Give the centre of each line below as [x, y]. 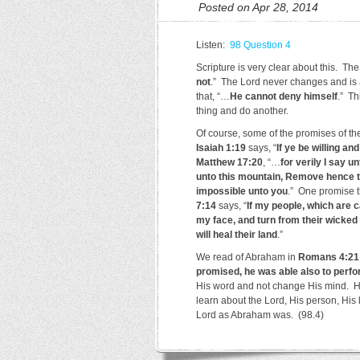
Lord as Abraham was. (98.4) [260, 315]
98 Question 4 [260, 45]
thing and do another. [242, 111]
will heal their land [237, 235]
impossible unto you [242, 191]
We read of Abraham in [247, 257]
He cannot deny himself [284, 96]
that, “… [213, 96]
